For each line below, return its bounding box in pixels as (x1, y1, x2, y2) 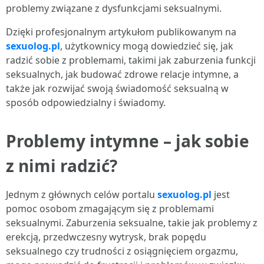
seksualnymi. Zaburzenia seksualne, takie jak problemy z (6, 216, 258, 229)
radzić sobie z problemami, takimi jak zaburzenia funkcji (6, 54, 256, 67)
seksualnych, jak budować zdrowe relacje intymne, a (6, 68, 239, 81)
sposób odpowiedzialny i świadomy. (6, 96, 166, 109)
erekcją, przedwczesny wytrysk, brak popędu (6, 230, 206, 243)
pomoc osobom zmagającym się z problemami (6, 202, 214, 215)
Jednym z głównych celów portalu (6, 188, 157, 201)
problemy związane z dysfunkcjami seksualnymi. (6, 2, 222, 15)
